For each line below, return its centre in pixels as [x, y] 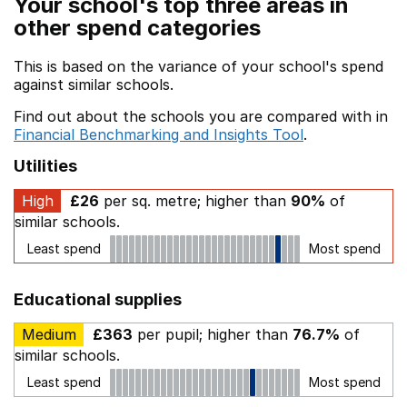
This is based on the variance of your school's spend [199, 66]
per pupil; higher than [213, 334]
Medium [49, 334]
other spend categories [137, 28]
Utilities [45, 166]
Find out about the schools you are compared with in [201, 116]
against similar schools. [94, 84]
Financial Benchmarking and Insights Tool [159, 134]
